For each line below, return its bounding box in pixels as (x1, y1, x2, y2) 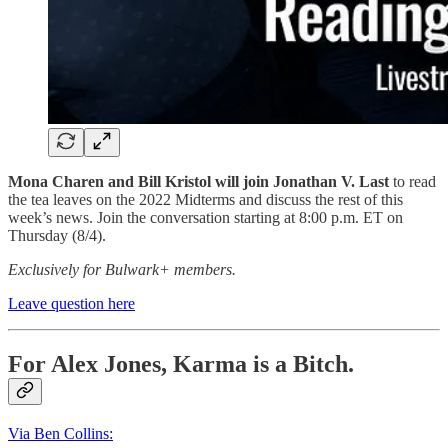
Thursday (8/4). (8, 226, 106, 244)
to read (389, 172, 436, 190)
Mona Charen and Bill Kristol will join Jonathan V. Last (8, 172, 389, 190)
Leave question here (8, 294, 135, 312)
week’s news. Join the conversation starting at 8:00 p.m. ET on (8, 208, 403, 226)
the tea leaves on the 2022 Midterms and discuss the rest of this (8, 190, 403, 208)
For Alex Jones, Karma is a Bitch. (8, 350, 354, 377)
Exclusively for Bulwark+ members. (8, 260, 236, 278)
